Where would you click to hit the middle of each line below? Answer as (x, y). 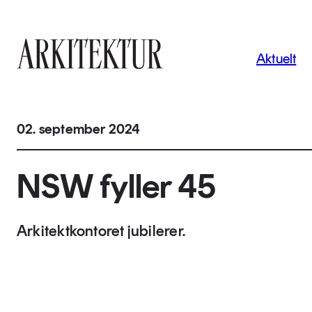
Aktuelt (276, 58)
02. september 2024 (79, 129)
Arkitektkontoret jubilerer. (101, 231)
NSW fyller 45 (116, 186)
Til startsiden (44, 77)
